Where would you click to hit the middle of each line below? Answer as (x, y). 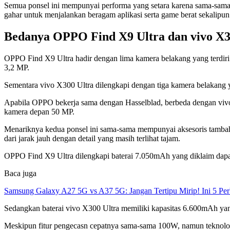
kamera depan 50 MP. (39, 111)
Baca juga (20, 173)
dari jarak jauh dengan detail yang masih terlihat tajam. (92, 138)
